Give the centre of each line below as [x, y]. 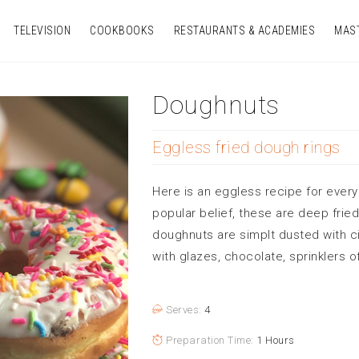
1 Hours [276, 340]
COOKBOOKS [122, 30]
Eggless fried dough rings [246, 147]
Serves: [184, 310]
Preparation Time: [210, 340]
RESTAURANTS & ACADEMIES [244, 30]
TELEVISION [42, 30]
